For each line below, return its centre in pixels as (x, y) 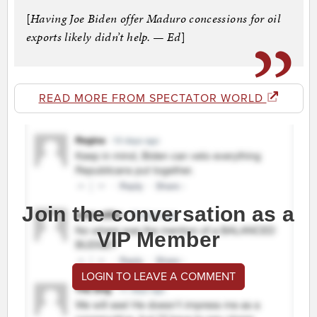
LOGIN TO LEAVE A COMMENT (158, 277)
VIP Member (158, 240)
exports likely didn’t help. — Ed (103, 37)
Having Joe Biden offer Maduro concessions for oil (155, 19)
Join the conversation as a (158, 214)
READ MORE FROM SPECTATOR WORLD (152, 99)
